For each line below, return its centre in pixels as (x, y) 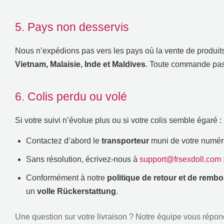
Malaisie (65, 64)
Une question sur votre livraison (71, 216)
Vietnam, (32, 64)
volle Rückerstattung (76, 191)
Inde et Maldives (115, 64)
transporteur (125, 140)
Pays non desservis (78, 27)
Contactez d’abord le (63, 140)
